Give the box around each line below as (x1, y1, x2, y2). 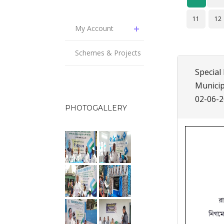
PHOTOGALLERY (65, 103, 127, 112)
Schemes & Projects (75, 48, 141, 57)
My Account (75, 23, 113, 33)
